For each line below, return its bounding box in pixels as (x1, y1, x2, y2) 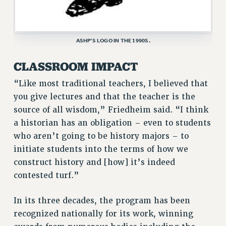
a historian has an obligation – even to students (13, 118, 211, 129)
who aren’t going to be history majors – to (13, 131, 189, 142)
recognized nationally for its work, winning (13, 208, 193, 219)
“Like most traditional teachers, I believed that (13, 79, 208, 89)
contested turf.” (13, 171, 79, 181)
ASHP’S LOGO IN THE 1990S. (76, 37, 150, 44)
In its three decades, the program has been (13, 195, 190, 206)
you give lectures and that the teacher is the (13, 92, 195, 102)
